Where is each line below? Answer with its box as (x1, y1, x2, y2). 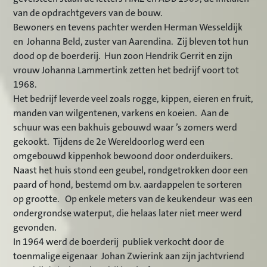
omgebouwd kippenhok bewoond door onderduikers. (13, 150, 234, 162)
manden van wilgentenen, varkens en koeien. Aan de (13, 107, 229, 119)
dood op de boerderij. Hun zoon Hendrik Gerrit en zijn (13, 50, 233, 61)
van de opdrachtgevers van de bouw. (13, 7, 163, 18)
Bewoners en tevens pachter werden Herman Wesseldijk (13, 21, 243, 33)
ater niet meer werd (161, 207, 243, 219)
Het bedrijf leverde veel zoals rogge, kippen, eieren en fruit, (13, 93, 254, 104)
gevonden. (13, 222, 57, 233)
